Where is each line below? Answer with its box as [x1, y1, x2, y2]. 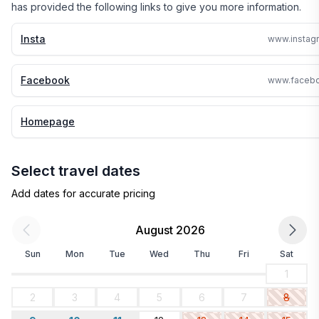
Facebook [21, 74, 70, 86]
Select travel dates [11, 162, 140, 179]
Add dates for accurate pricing [11, 187, 155, 199]
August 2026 [135, 223, 205, 237]
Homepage [21, 115, 75, 127]
